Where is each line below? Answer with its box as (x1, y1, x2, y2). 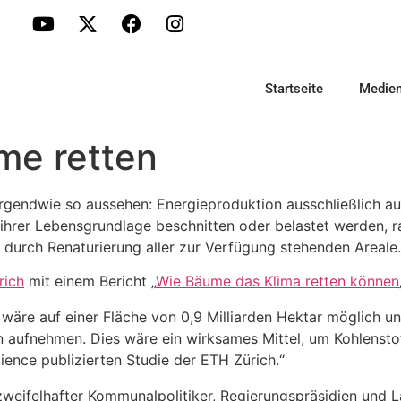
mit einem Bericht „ (24, 272, 156, 291)
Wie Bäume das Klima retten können (156, 272, 399, 291)
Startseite (265, 81, 323, 97)
